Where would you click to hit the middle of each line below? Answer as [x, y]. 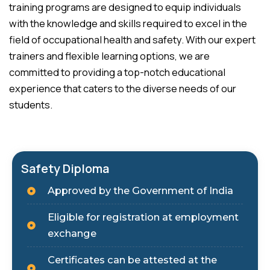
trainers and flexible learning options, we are [109, 56]
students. [31, 105]
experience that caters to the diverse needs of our [123, 88]
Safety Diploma [65, 169]
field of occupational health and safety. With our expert [132, 39]
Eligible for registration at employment [143, 217]
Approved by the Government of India [140, 191]
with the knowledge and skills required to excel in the [128, 23]
